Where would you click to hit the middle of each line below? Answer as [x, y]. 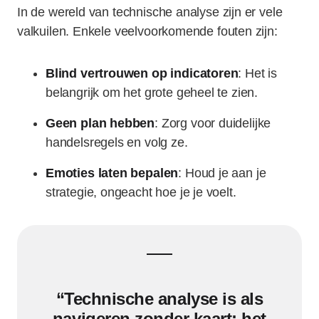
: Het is [257, 73]
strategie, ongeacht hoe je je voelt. [141, 192]
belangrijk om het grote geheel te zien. [152, 93]
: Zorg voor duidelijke [213, 123]
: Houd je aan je [222, 173]
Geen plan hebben [100, 123]
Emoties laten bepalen [112, 173]
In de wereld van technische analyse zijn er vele [150, 12]
